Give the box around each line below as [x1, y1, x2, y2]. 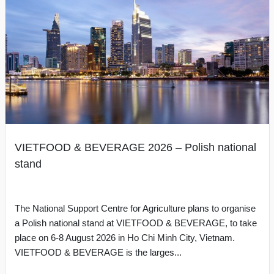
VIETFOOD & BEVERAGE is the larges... [14, 247, 182, 257]
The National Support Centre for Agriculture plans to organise [14, 203, 256, 213]
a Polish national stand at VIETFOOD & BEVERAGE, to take [14, 218, 257, 228]
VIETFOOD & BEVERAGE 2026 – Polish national [14, 141, 256, 154]
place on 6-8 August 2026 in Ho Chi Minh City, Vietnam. [14, 232, 235, 243]
